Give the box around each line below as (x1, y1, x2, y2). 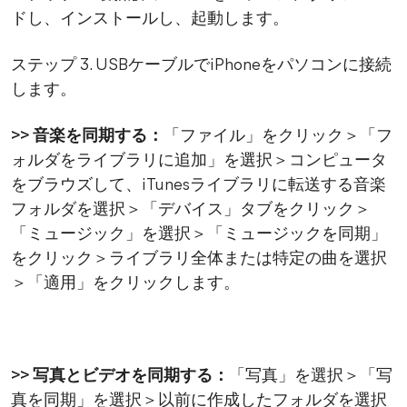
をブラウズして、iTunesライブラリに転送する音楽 (11, 177, 386, 195)
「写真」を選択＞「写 (229, 368, 392, 386)
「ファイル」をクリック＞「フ (164, 128, 392, 146)
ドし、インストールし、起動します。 (11, 11, 289, 29)
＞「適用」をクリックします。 (11, 275, 240, 293)
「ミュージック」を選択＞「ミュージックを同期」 (11, 226, 387, 244)
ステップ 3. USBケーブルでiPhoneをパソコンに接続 (11, 57, 392, 75)
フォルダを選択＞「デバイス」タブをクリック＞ (11, 202, 371, 220)
